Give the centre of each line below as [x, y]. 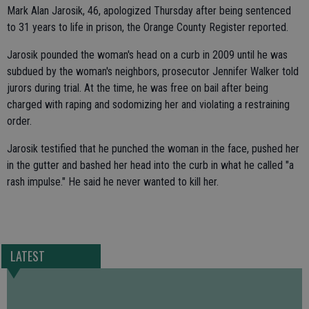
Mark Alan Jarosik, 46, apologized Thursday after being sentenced [149, 10]
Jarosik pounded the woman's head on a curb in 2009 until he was [147, 54]
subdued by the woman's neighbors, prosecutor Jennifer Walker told [153, 71]
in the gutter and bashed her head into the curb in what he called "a [150, 165]
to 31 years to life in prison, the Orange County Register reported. [148, 27]
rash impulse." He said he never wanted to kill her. [113, 181]
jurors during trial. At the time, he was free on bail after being [138, 88]
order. [19, 121]
